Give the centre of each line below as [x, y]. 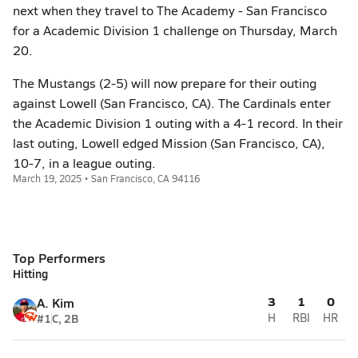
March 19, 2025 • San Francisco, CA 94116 [106, 178]
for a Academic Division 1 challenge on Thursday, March [175, 30]
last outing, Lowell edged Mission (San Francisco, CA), [169, 143]
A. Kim [56, 302]
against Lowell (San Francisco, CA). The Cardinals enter [172, 103]
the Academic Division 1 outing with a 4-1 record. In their [178, 123]
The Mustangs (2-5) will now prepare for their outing [165, 83]
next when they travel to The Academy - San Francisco [170, 10]
